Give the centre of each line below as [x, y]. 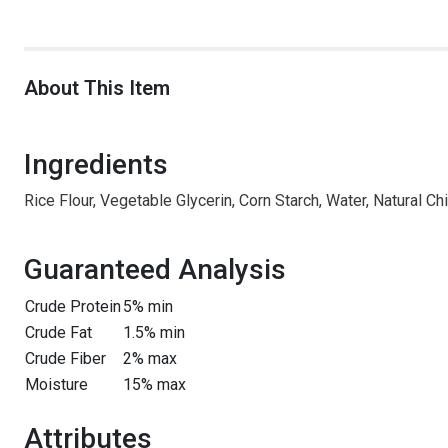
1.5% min [154, 332]
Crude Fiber [65, 358]
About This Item [97, 88]
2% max [150, 358]
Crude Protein [73, 306]
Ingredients [96, 164]
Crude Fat [58, 332]
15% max [154, 384]
